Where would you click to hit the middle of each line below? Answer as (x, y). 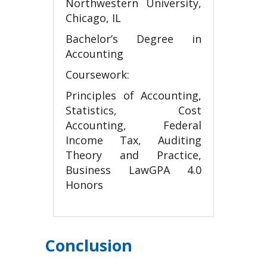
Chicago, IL (93, 18)
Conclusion (89, 245)
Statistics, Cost (133, 110)
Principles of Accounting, (133, 95)
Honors (84, 185)
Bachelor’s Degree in (133, 39)
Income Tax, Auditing (133, 140)
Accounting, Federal (133, 125)
